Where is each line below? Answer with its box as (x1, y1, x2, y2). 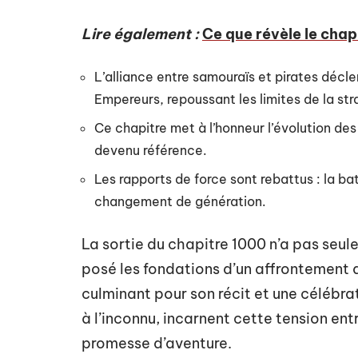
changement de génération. (94, 193, 266, 209)
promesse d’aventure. (82, 334, 232, 352)
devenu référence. (94, 142, 207, 158)
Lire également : (82, 25, 199, 43)
